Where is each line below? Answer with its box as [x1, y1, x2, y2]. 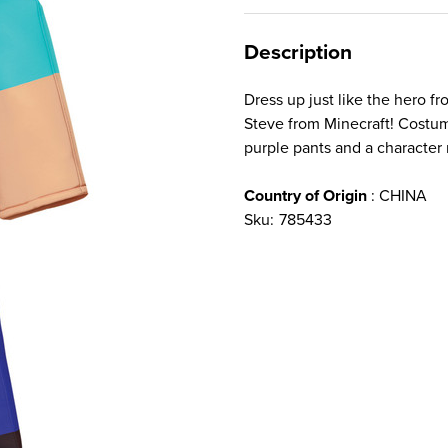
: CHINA [367, 186, 427, 206]
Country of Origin [244, 186, 367, 206]
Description [244, 40, 352, 65]
